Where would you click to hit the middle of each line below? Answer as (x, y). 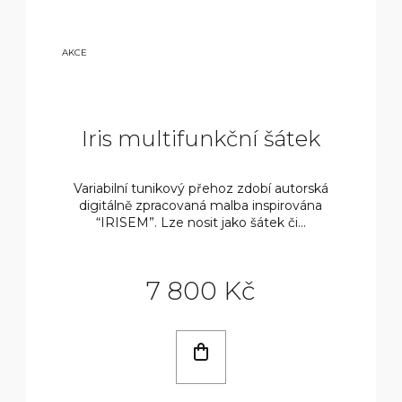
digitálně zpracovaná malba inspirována (201, 205)
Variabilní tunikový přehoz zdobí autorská (201, 188)
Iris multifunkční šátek (201, 138)
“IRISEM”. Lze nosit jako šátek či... (201, 222)
